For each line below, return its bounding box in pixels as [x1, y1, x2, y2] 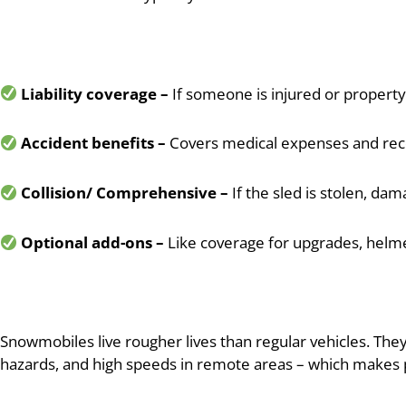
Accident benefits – [21, 132, 167, 154]
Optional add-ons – [21, 231, 165, 253]
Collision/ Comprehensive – [21, 182, 229, 204]
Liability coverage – [21, 82, 169, 104]
